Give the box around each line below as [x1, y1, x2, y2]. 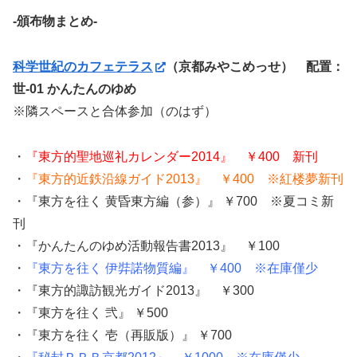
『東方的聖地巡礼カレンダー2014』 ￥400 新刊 [25, 150, 318, 164]
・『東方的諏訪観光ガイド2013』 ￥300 [13, 284, 254, 298]
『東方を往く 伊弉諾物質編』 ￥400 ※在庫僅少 [25, 261, 318, 276]
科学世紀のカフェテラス [13, 60, 153, 74]
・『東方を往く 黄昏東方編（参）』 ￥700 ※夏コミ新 [13, 194, 334, 209]
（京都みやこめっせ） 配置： [166, 60, 344, 74]
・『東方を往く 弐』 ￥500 [13, 306, 168, 320]
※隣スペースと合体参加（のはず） [13, 104, 217, 119]
